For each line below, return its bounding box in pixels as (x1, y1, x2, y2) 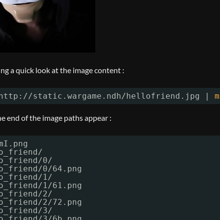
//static (23, 91, 62, 101)
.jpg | (180, 91, 215, 101)
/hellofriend (121, 91, 180, 101)
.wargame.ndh (62, 91, 121, 101)
